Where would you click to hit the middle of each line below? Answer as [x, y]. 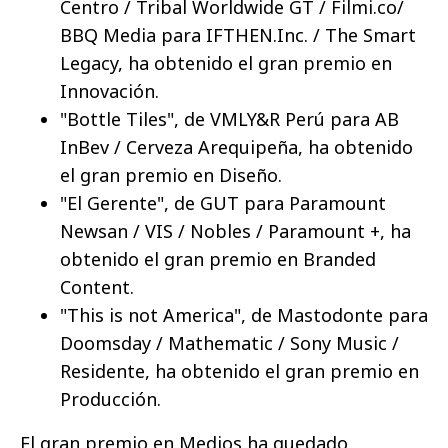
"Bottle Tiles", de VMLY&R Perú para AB [229, 119]
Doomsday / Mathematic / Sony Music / [229, 343]
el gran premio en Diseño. [171, 175]
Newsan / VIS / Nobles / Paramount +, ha [235, 231]
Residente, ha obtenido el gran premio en [239, 371]
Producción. [110, 399]
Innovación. [109, 91]
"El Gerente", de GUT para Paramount [223, 203]
